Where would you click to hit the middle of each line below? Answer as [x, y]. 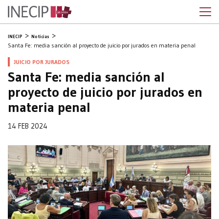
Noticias [40, 36]
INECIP [15, 36]
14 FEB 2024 [28, 126]
